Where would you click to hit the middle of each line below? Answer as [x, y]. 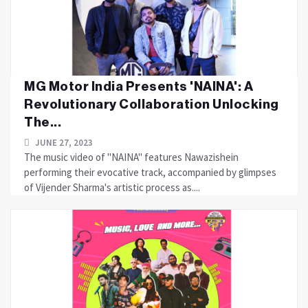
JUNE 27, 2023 [63, 143]
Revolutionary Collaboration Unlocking [152, 104]
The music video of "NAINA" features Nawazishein [131, 157]
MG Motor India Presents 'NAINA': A [139, 86]
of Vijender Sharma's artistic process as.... [112, 187]
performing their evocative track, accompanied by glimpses [150, 172]
